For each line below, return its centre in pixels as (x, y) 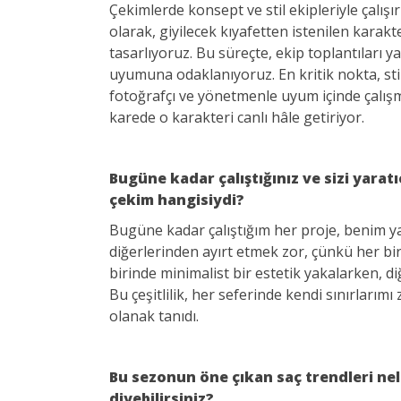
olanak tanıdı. (154, 316)
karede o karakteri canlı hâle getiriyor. (237, 117)
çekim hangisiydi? (177, 200)
